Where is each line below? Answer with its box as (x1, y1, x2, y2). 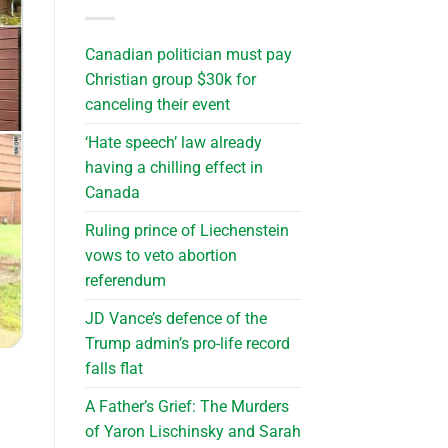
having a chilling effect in (84, 157, 263, 177)
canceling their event (84, 94, 230, 114)
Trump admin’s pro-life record (84, 333, 290, 353)
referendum (84, 270, 166, 290)
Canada (84, 182, 140, 202)
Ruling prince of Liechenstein (84, 220, 289, 240)
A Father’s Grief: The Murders (84, 396, 289, 416)
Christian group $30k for (84, 69, 256, 89)
